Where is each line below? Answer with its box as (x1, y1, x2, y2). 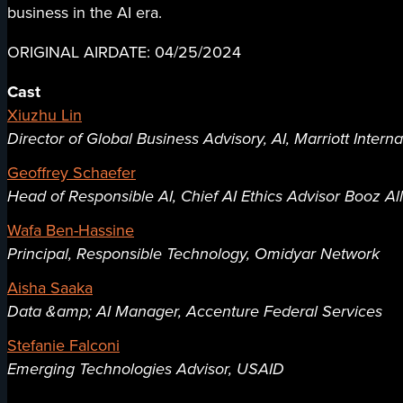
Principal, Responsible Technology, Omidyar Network (7, 242, 380, 266)
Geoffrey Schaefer (7, 161, 136, 185)
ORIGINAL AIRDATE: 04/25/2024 (7, 40, 241, 65)
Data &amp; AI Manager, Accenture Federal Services (7, 300, 382, 324)
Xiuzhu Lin (7, 103, 82, 128)
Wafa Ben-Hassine (7, 219, 134, 243)
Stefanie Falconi (7, 334, 120, 358)
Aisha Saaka (7, 276, 93, 300)
